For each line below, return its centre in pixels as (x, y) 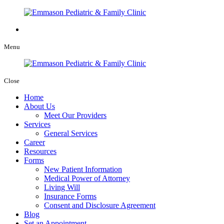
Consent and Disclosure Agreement (100, 205)
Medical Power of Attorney (87, 178)
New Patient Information (83, 169)
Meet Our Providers (75, 115)
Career (34, 142)
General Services (71, 133)
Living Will (62, 187)
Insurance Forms (70, 196)
